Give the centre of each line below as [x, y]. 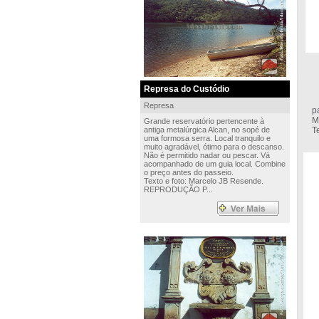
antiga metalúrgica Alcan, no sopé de [206, 130]
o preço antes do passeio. [188, 172]
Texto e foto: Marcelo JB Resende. [203, 181]
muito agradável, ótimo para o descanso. [214, 147]
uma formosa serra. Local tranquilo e [207, 138]
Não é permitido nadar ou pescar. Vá [206, 155]
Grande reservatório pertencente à [204, 121]
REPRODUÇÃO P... [178, 189]
